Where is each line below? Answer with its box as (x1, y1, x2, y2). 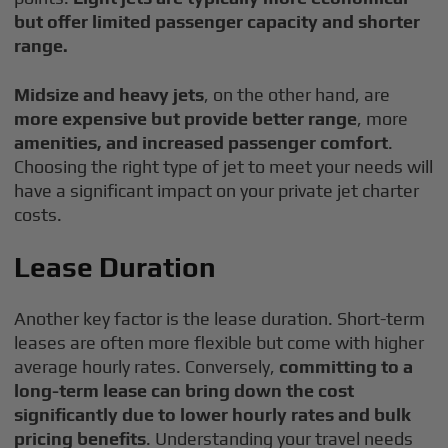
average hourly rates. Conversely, (14, 356, 280, 377)
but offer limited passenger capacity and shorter (14, 11, 421, 32)
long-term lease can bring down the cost (14, 380, 355, 401)
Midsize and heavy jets (14, 84, 205, 105)
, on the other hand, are (204, 84, 391, 105)
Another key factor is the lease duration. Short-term (14, 308, 426, 329)
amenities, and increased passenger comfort (14, 132, 389, 153)
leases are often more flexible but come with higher (14, 332, 425, 353)
